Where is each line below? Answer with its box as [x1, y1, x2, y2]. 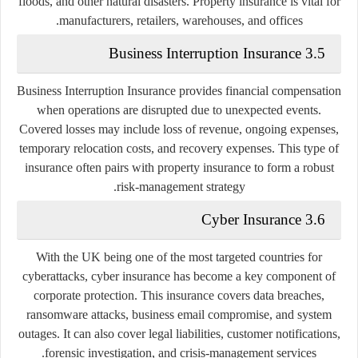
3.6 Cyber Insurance [305, 210, 325, 228]
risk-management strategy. [116, 179, 245, 193]
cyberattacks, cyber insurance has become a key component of [22, 268, 336, 283]
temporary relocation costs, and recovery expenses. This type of [19, 141, 339, 155]
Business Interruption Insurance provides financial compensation [17, 83, 341, 97]
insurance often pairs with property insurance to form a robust [24, 160, 334, 174]
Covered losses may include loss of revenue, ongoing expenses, [19, 121, 339, 136]
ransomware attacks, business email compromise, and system [26, 307, 332, 321]
